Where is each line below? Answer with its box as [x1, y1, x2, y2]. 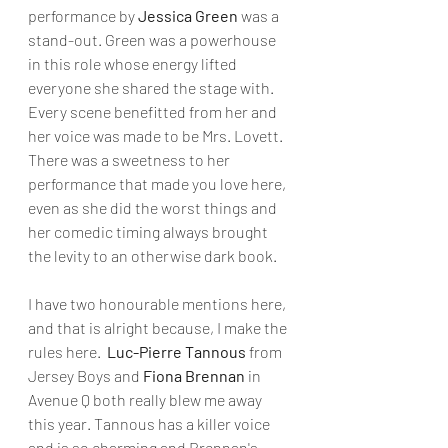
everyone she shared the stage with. [28, 78, 277, 97]
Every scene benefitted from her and [28, 102, 280, 121]
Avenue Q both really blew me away [28, 390, 265, 409]
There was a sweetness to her [28, 150, 233, 169]
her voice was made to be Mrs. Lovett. [28, 126, 286, 145]
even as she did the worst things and [28, 198, 280, 217]
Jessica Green [138, 6, 238, 25]
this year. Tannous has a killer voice [28, 414, 273, 433]
